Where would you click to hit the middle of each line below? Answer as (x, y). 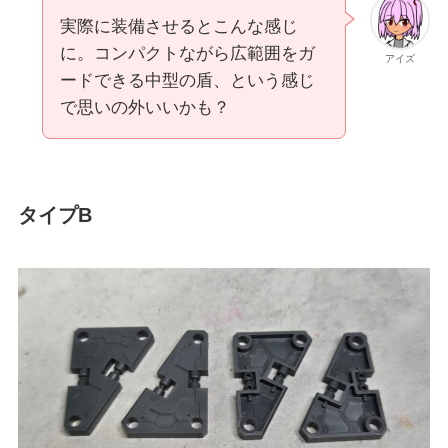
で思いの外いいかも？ (144, 107)
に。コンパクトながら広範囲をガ (187, 53)
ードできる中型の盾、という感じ (187, 80)
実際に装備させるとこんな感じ (178, 26)
